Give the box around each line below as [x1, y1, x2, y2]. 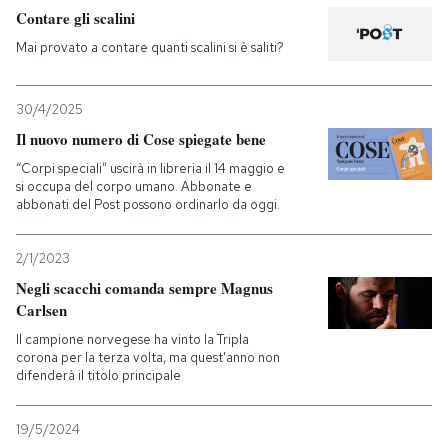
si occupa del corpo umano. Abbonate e [16, 178, 252, 196]
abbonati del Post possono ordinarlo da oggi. [16, 196, 280, 214]
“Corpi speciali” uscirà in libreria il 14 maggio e [16, 160, 285, 178]
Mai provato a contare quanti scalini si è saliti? [16, 38, 284, 56]
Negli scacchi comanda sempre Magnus [16, 277, 273, 300]
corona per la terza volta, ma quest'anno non [16, 349, 280, 367]
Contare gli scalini [16, 6, 135, 29]
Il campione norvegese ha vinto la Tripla [16, 331, 249, 349]
